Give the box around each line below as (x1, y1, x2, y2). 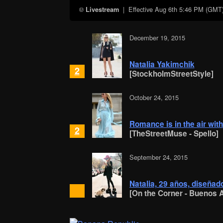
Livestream (86, 4, 119, 14)
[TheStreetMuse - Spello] (129, 128, 219, 139)
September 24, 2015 (129, 152, 188, 162)
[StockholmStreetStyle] (129, 68, 214, 80)
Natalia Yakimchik (129, 59, 195, 70)
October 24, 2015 (129, 93, 179, 103)
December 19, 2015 (129, 33, 185, 43)
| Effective (119, 4, 155, 14)
